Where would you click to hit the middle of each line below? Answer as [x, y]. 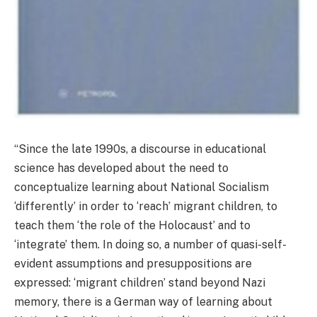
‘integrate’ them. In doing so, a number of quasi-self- [150, 244]
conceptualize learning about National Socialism [142, 187]
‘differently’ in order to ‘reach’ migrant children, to [146, 206]
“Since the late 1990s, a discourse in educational [140, 149]
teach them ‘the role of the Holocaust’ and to [132, 225]
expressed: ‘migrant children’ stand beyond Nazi [140, 282]
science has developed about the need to [121, 168]
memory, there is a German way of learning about [143, 301]
